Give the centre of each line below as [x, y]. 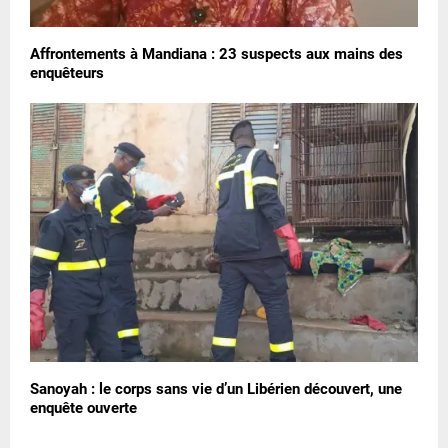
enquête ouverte [83, 407]
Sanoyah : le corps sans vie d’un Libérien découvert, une [216, 388]
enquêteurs [67, 72]
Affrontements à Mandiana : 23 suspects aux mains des [216, 53]
